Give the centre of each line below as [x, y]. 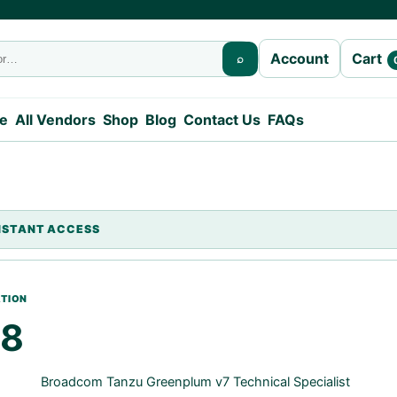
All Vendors [55, 120]
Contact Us [222, 120]
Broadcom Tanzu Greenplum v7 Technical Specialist [195, 382]
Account [300, 58]
